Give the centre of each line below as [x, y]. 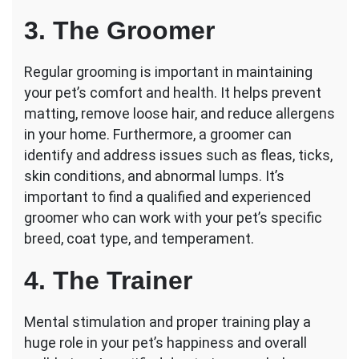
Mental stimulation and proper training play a [167, 322]
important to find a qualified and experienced [167, 197]
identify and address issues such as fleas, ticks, [178, 155]
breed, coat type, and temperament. [139, 239]
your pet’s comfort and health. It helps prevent [173, 93]
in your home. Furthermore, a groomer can [158, 135]
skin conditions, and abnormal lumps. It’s [154, 176]
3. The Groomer [119, 31]
